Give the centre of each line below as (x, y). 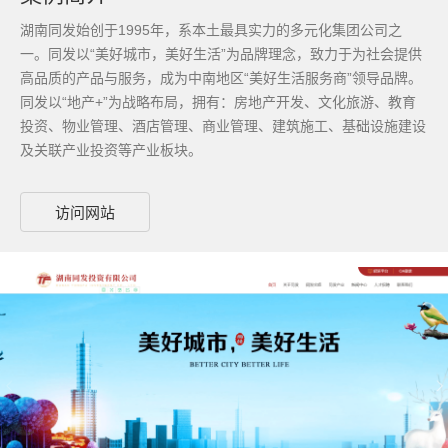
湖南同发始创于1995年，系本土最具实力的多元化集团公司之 (211, 30)
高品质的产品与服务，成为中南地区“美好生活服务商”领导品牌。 (221, 78)
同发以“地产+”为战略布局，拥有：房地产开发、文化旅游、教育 (218, 102)
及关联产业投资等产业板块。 (111, 150)
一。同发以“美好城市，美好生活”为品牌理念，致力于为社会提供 (221, 54)
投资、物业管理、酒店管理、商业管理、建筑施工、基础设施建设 (223, 126)
